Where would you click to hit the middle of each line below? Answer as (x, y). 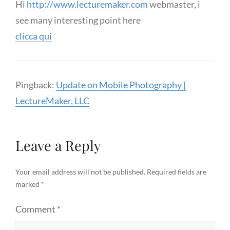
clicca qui (34, 36)
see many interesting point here (78, 20)
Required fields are (177, 171)
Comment (36, 209)
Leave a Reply (58, 145)
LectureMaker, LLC (52, 101)
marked (28, 184)
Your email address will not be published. (80, 171)
